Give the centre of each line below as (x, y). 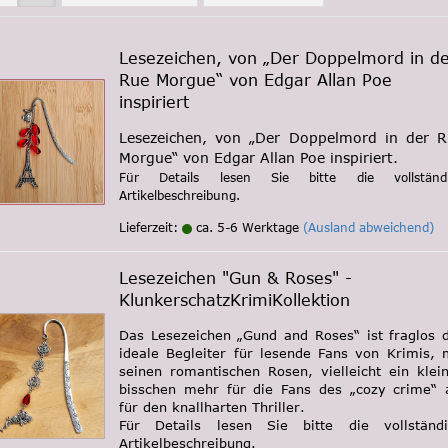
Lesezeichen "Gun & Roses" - (235, 278)
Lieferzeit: (150, 227)
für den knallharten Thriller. (212, 407)
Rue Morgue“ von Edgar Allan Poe (255, 80)
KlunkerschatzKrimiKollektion (234, 300)
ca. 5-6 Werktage (245, 227)
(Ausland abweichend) (368, 227)
